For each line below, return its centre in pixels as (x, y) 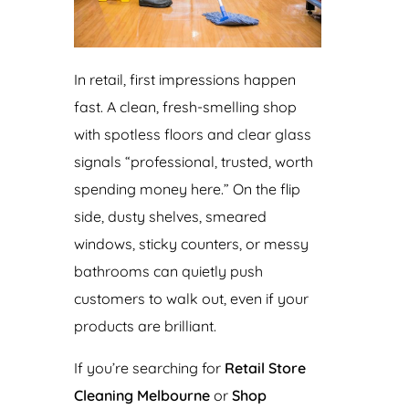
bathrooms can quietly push (168, 271)
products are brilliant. (145, 325)
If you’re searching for (149, 367)
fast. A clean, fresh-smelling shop (185, 106)
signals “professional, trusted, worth (193, 161)
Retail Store (265, 367)
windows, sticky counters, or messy (191, 243)
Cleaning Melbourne (142, 395)
